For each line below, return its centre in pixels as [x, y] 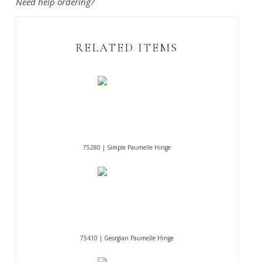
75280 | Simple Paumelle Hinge [127, 148]
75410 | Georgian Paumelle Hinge [127, 238]
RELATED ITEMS [127, 48]
